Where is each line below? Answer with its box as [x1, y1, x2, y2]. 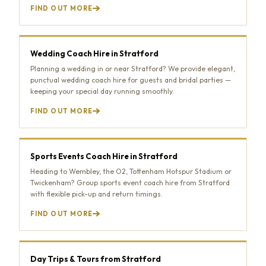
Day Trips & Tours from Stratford [30, 254, 161, 264]
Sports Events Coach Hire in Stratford [30, 151, 178, 161]
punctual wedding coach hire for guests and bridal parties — [30, 75, 231, 84]
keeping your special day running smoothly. [30, 86, 174, 96]
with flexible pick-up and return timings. [30, 189, 163, 198]
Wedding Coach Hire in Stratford [30, 48, 159, 58]
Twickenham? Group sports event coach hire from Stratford [30, 178, 230, 187]
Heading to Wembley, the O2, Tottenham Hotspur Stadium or [30, 166, 232, 176]
